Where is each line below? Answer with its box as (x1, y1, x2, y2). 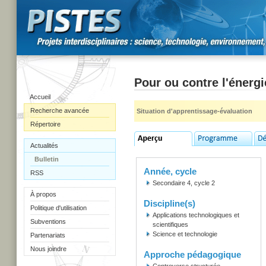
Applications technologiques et (153, 211, 239, 218)
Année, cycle (144, 166, 197, 176)
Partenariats (30, 232, 65, 239)
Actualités (30, 142, 58, 149)
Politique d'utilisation (30, 204, 87, 211)
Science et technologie (153, 230, 217, 237)
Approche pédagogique (144, 249, 241, 259)
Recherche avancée (30, 107, 89, 114)
